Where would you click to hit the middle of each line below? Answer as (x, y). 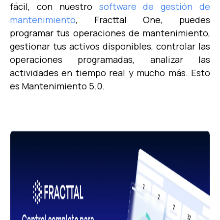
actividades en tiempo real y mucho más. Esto (110, 72)
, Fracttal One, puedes (143, 19)
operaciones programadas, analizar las (110, 59)
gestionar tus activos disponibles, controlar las (110, 46)
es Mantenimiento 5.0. (57, 86)
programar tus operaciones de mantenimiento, (110, 33)
